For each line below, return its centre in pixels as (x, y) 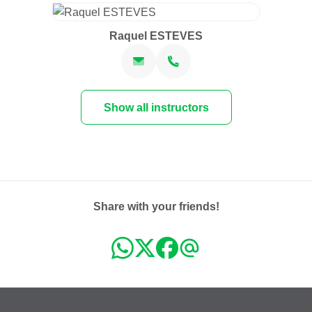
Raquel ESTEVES (156, 36)
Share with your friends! (156, 206)
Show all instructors (156, 107)
